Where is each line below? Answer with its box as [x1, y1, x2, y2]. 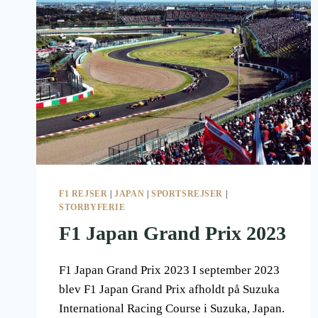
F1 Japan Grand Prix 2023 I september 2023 [59, 263, 280, 277]
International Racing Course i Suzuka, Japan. [59, 301, 285, 315]
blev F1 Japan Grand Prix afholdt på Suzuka [59, 282, 280, 296]
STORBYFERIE [59, 202, 126, 212]
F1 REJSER [59, 188, 108, 199]
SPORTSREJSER [150, 188, 224, 199]
